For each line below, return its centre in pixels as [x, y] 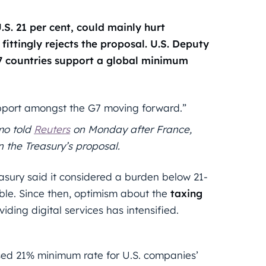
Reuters [52, 129]
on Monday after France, [131, 129]
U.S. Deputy [180, 43]
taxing [186, 193]
